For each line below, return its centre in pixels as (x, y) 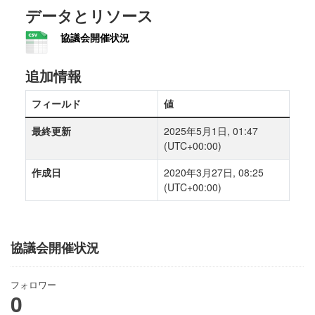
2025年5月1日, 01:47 (211, 130)
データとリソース (89, 15)
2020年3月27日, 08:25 (214, 172)
